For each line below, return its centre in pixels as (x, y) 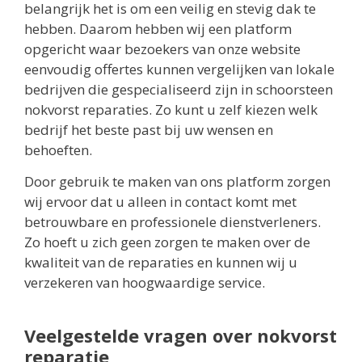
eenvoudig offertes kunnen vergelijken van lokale (179, 69)
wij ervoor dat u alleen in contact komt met (160, 202)
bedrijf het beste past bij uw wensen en (149, 129)
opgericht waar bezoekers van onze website (162, 48)
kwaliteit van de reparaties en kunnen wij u (161, 263)
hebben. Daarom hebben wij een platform (158, 28)
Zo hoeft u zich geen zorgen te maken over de (167, 242)
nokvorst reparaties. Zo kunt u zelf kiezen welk (171, 109)
